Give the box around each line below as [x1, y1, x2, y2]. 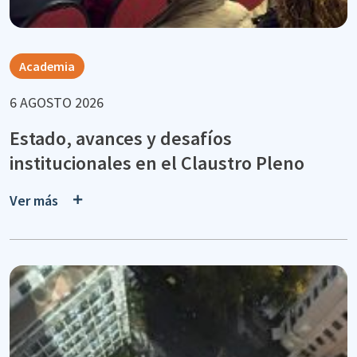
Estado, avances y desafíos [10, 125, 232, 151]
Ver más [10, 191, 58, 210]
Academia [19, 57, 75, 74]
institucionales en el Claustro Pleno [10, 150, 304, 175]
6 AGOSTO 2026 [10, 92, 104, 112]
